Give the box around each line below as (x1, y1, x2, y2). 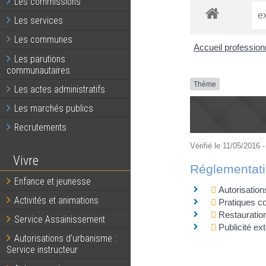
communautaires (7, 64, 71, 76)
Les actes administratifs (14, 83, 105, 95)
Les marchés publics (14, 102, 93, 114)
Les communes (14, 34, 72, 46)
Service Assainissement (14, 213, 105, 225)
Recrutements (14, 121, 66, 133)
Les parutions (14, 53, 65, 65)
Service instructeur (7, 243, 78, 255)
